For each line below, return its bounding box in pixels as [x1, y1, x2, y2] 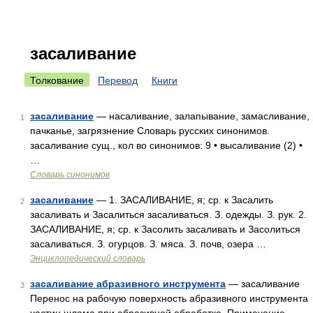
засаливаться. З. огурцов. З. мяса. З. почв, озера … [30, 238, 266, 249]
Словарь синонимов [30, 170, 110, 180]
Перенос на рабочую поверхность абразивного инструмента [30, 293, 308, 304]
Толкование [30, 75, 84, 86]
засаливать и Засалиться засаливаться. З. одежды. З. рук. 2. [30, 209, 307, 220]
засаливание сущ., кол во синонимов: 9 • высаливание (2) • [30, 140, 303, 151]
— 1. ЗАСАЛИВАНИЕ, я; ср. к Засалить [94, 194, 273, 205]
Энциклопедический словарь [30, 254, 145, 263]
